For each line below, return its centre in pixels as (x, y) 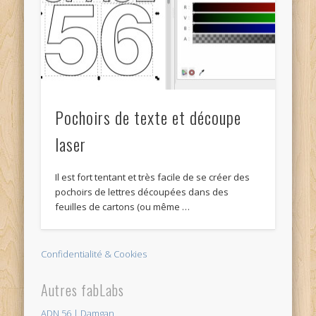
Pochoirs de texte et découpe (148, 117)
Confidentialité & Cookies (94, 254)
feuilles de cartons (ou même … (123, 207)
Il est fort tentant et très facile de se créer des (153, 177)
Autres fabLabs (83, 290)
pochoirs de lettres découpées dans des (142, 192)
